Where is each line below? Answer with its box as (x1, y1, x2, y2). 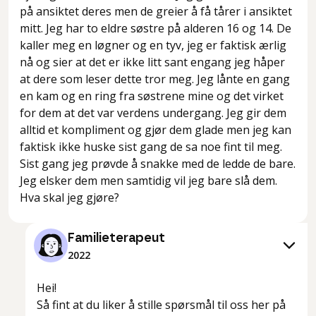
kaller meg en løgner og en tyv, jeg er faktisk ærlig (20, 37, 286, 54)
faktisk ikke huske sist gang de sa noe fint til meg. (20, 139, 282, 155)
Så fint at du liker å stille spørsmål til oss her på (37, 297, 286, 313)
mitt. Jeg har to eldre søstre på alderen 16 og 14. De (20, 20, 291, 37)
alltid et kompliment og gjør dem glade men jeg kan (20, 122, 291, 138)
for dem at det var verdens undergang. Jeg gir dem (20, 105, 286, 121)
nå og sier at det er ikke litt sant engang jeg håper (20, 54, 285, 71)
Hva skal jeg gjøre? (20, 190, 119, 206)
